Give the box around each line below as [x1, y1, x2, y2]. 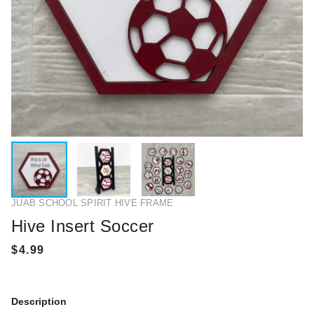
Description [11, 296, 67, 308]
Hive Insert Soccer [11, 216, 154, 235]
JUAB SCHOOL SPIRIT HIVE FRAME [11, 197, 174, 208]
